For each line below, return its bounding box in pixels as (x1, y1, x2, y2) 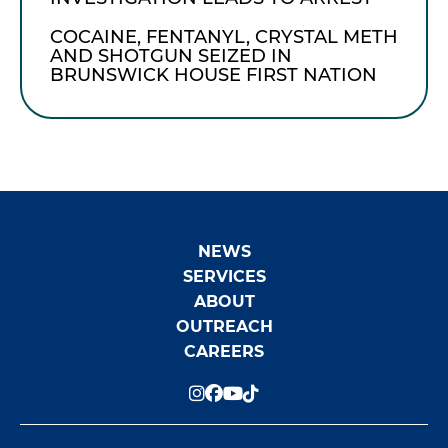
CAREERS (184, 342, 264, 361)
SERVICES (182, 267, 266, 286)
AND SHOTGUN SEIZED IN (50, 45, 292, 67)
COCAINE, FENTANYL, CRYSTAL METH (50, 26, 398, 48)
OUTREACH (175, 317, 273, 336)
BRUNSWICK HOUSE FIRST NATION (50, 64, 377, 86)
